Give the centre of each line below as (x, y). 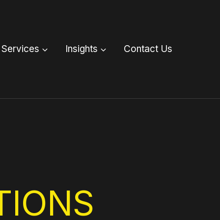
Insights (81, 49)
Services (20, 49)
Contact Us (148, 49)
